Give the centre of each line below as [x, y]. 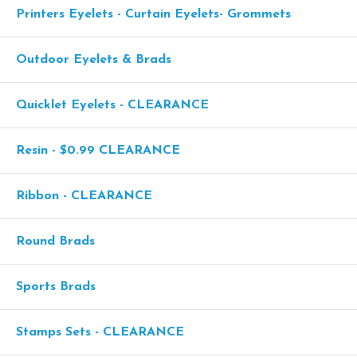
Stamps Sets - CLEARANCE [100, 332]
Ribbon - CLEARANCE [84, 196]
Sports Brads [56, 287]
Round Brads [55, 241]
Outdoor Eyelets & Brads [94, 60]
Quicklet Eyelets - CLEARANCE [112, 105]
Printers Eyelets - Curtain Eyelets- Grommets [153, 14]
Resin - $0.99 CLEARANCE [98, 151]
